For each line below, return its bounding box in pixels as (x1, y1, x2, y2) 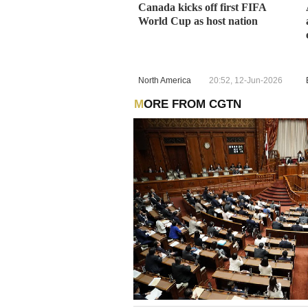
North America (138, 75, 191, 85)
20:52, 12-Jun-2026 (209, 75, 283, 85)
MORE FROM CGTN (143, 98, 241, 111)
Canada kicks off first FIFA (138, 1, 267, 14)
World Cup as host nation (138, 15, 258, 27)
